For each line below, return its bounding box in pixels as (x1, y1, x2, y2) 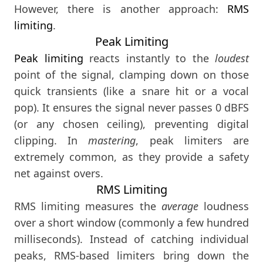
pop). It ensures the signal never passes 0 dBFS (14, 100, 249, 115)
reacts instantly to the (83, 51, 215, 66)
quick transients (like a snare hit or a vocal (14, 84, 249, 99)
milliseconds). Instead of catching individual (14, 232, 249, 247)
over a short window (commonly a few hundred (14, 215, 249, 230)
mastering (88, 133, 136, 148)
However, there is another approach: (14, 2, 227, 16)
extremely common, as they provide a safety (14, 150, 249, 164)
